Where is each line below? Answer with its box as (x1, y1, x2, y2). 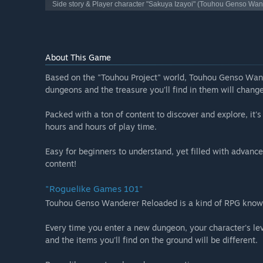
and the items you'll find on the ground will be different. (45, 235, 258, 245)
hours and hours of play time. (45, 122, 157, 132)
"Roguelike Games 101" (45, 183, 143, 195)
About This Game (45, 52, 111, 63)
